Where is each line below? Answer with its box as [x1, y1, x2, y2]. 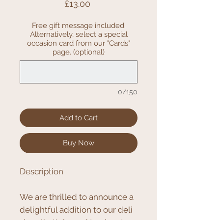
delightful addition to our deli [20, 205, 133, 215]
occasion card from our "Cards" [27, 39, 130, 48]
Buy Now [63, 138, 94, 148]
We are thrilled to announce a [20, 192, 134, 202]
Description [20, 166, 63, 177]
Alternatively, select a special [29, 30, 128, 39]
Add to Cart [59, 113, 98, 123]
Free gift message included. [31, 21, 126, 30]
